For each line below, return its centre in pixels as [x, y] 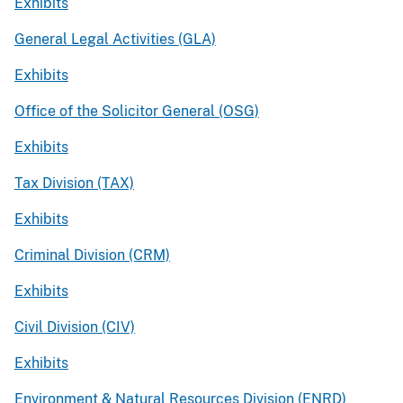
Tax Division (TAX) [74, 183]
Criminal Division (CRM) [92, 255]
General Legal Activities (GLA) [115, 39]
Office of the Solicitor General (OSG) [137, 111]
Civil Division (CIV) [75, 327]
